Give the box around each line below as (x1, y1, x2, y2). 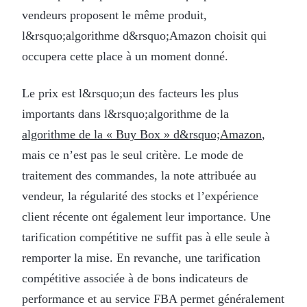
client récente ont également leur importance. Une (22, 209, 271, 223)
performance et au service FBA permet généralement (22, 291, 284, 306)
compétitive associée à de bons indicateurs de (22, 271, 248, 285)
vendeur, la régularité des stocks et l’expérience (22, 188, 258, 203)
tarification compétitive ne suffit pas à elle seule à (22, 230, 270, 244)
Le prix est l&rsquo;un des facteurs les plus (22, 86, 238, 100)
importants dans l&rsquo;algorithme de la (22, 106, 229, 121)
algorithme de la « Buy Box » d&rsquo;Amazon (22, 127, 262, 141)
